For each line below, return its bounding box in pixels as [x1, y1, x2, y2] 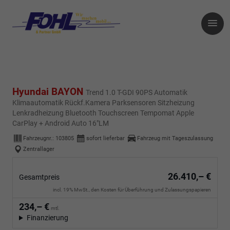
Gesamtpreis [19, 173, 60, 182]
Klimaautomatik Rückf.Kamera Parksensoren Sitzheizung [12, 99, 195, 107]
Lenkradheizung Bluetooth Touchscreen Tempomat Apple [12, 109, 194, 118]
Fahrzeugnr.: [23, 135, 55, 142]
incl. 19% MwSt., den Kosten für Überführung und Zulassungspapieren [53, 187, 211, 193]
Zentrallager [23, 145, 54, 152]
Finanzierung [26, 214, 68, 222]
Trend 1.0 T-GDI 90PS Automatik [86, 88, 187, 97]
